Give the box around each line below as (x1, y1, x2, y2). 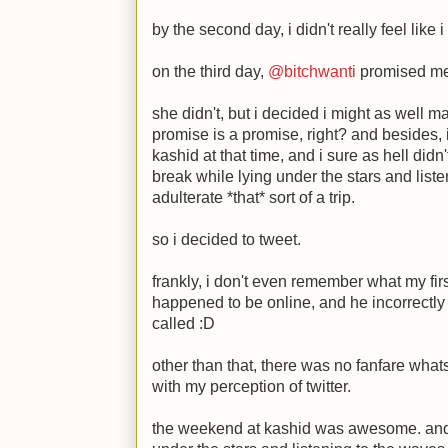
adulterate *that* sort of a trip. (152, 189, 355, 206)
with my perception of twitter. (152, 378, 351, 395)
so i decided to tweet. (152, 231, 301, 248)
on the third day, (152, 63, 268, 80)
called (152, 315, 199, 332)
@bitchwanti (268, 63, 356, 80)
